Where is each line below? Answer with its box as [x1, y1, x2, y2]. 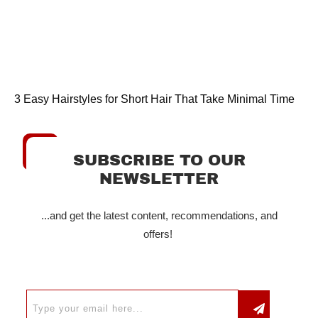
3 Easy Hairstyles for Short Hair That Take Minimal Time [14, 93, 295, 106]
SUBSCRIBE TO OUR [72, 152, 246, 170]
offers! [143, 228, 175, 241]
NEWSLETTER [99, 170, 219, 188]
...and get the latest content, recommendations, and [40, 209, 278, 222]
